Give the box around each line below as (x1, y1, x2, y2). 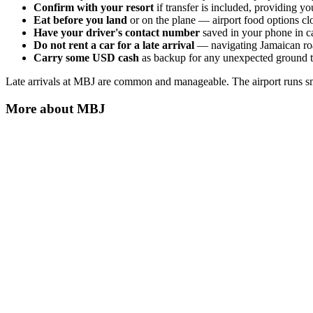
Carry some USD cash (34, 51, 139, 64)
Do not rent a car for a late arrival (34, 38, 194, 51)
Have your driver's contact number (34, 26, 200, 38)
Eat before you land (34, 13, 127, 26)
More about (6, 101, 77, 116)
